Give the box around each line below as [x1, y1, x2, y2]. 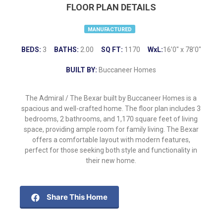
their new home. [86, 157, 136, 165]
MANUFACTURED [88, 26, 132, 33]
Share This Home [46, 192, 108, 202]
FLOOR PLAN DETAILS [66, 2, 156, 13]
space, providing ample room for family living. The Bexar [23, 125, 199, 134]
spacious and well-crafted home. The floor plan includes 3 [21, 105, 201, 113]
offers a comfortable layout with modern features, [32, 136, 190, 144]
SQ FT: [101, 46, 123, 54]
